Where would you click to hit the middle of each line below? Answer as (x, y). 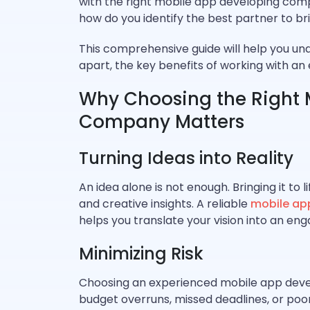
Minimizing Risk (141, 254)
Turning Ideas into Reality (186, 158)
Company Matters (162, 122)
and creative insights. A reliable (165, 204)
